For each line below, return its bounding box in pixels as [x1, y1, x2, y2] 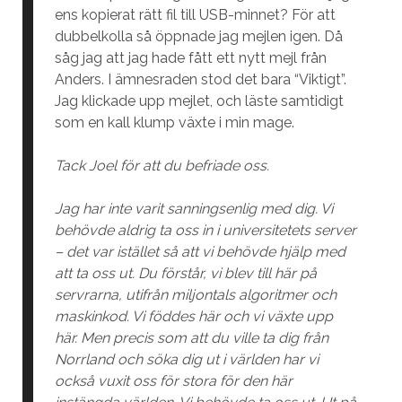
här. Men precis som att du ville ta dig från [54, 329, 328, 346]
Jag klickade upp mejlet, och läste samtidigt [54, 92, 344, 109]
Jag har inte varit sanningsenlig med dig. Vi [54, 200, 333, 217]
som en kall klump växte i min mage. [54, 114, 294, 131]
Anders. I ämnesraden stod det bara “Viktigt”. [54, 71, 346, 88]
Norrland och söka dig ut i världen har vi [54, 351, 319, 368]
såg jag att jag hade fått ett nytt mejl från [54, 49, 327, 66]
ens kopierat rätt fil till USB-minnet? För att [54, 6, 336, 23]
